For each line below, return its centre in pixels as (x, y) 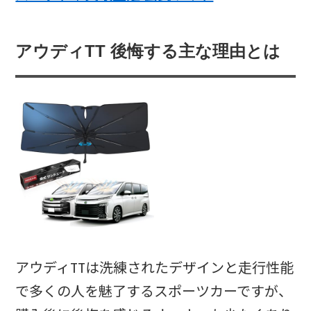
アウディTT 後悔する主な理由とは (148, 51)
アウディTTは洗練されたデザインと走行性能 (155, 268)
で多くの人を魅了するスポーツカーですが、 (154, 292)
